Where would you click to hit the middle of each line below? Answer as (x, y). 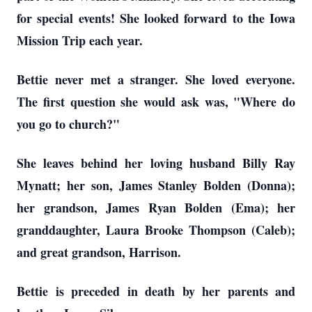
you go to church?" (68, 124)
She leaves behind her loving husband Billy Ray (156, 163)
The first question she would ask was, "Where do (156, 102)
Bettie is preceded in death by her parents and (156, 291)
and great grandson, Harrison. (99, 252)
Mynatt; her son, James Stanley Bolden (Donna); (156, 185)
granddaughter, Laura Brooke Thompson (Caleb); (156, 230)
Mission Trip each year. (82, 40)
